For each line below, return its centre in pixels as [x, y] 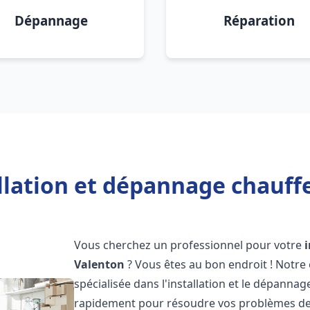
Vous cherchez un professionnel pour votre [190, 245]
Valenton [100, 264]
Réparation [259, 20]
